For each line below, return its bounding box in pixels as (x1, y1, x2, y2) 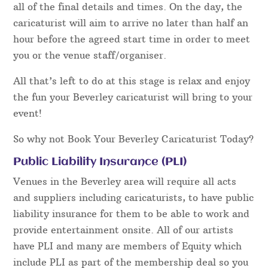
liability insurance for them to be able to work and (13, 207, 250, 220)
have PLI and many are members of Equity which (13, 239, 242, 252)
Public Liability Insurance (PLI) (13, 156, 187, 168)
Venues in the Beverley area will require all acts (13, 175, 237, 187)
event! (13, 106, 42, 119)
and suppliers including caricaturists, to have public (13, 191, 254, 203)
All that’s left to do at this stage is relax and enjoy (13, 74, 251, 87)
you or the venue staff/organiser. (13, 48, 167, 61)
